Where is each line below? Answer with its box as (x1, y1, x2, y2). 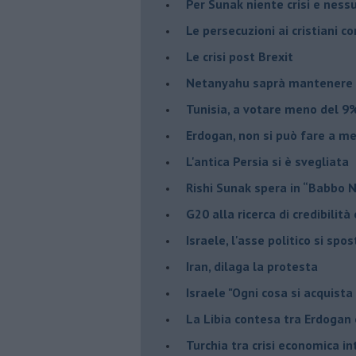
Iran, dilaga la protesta (186, 257, 318, 274)
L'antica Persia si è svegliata (186, 153, 349, 169)
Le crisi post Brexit (186, 48, 293, 64)
